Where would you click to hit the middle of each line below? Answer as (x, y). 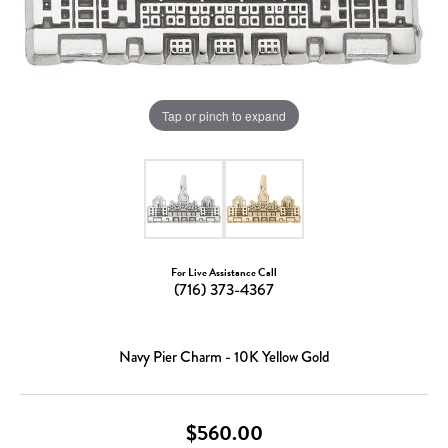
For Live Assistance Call (224, 272)
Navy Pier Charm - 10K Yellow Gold (224, 357)
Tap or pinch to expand (224, 115)
